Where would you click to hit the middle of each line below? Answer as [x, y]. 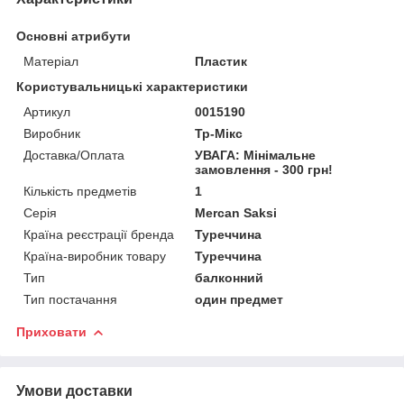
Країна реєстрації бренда [99, 234]
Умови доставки [74, 390]
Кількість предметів [80, 191]
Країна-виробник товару [95, 256]
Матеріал [51, 61]
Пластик [221, 61]
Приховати [51, 331]
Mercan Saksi [236, 212]
